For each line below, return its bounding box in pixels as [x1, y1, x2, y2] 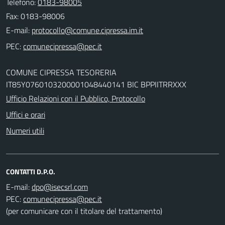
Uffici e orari [6, 108, 45, 121]
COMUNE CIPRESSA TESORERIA [6, 66, 117, 78]
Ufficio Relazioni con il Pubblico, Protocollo [6, 92, 145, 104]
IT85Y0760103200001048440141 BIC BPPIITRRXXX [6, 78, 186, 90]
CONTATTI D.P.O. [6, 166, 55, 177]
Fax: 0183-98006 [6, 10, 65, 22]
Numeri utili [6, 124, 44, 137]
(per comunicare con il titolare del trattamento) [6, 204, 162, 217]
